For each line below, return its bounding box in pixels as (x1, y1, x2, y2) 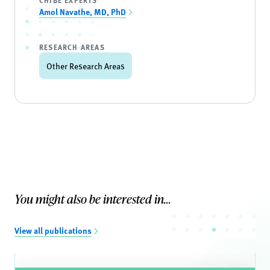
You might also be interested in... (14, 190, 171, 207)
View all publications (14, 224, 92, 236)
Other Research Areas (46, 60, 125, 72)
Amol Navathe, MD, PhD (39, 5, 126, 17)
